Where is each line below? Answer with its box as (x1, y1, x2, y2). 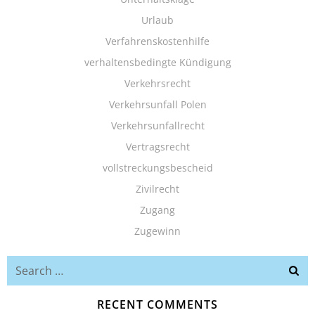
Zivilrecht (136, 182, 179, 195)
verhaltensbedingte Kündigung (84, 56, 231, 69)
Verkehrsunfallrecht (110, 119, 205, 132)
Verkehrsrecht (124, 77, 191, 90)
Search (6, 257, 39, 271)
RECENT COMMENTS (97, 297, 218, 312)
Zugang (140, 203, 175, 217)
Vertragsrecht (125, 140, 190, 153)
